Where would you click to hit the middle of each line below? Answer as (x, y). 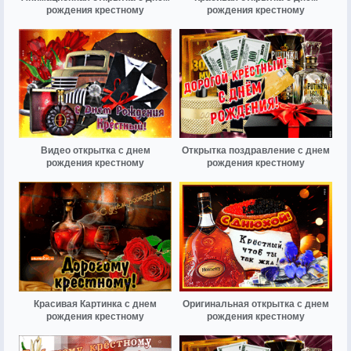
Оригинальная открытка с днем (256, 304)
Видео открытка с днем (95, 151)
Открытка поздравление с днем (256, 151)
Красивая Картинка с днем (95, 304)
